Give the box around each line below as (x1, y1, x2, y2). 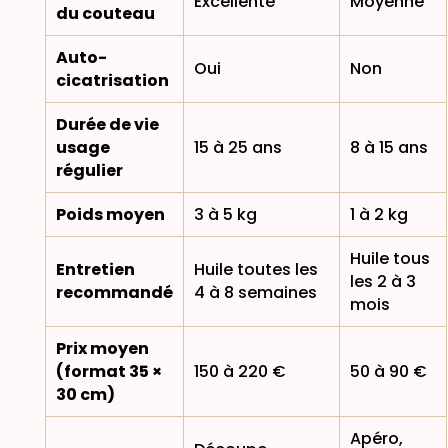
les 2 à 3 (349, 269, 416, 293)
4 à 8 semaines (193, 280, 317, 304)
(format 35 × (55, 359, 162, 383)
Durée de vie (55, 112, 159, 136)
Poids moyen (55, 202, 165, 226)
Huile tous (349, 246, 430, 270)
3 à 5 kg (193, 202, 257, 226)
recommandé (55, 280, 173, 304)
